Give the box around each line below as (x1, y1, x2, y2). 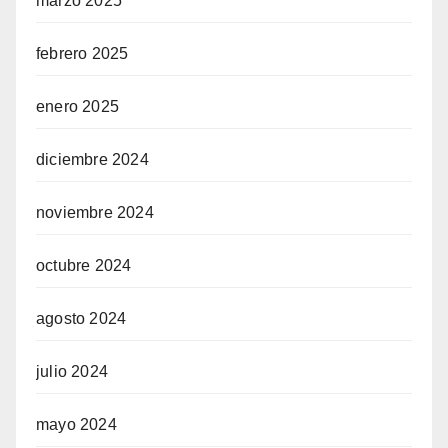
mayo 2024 (36, 415, 117, 433)
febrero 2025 (36, 44, 129, 62)
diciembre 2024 (36, 150, 149, 168)
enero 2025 (36, 97, 119, 115)
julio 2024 (36, 362, 108, 380)
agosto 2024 (36, 309, 127, 327)
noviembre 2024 (36, 203, 154, 221)
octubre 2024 (36, 256, 132, 274)
